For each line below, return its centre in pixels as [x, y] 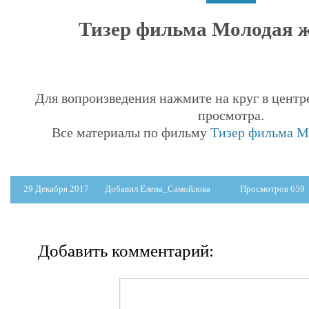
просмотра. [231, 115]
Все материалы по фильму [131, 132]
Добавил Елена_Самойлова [158, 188]
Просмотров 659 [272, 188]
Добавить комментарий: [126, 250]
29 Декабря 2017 [57, 188]
